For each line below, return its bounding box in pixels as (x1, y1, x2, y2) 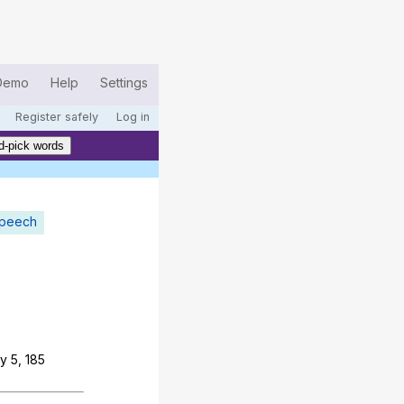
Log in (116, 110, 150, 124)
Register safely (15, 110, 98, 124)
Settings (100, 75, 148, 90)
